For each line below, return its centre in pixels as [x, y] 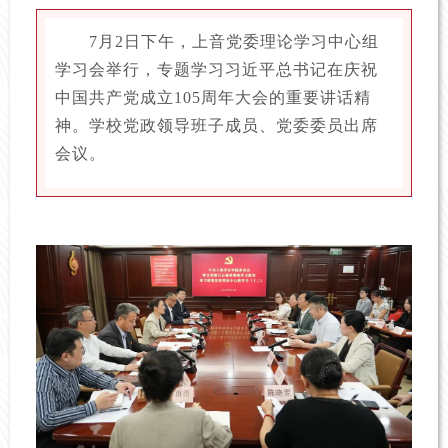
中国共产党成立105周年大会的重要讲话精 [213, 97]
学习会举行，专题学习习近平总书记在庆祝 [216, 69]
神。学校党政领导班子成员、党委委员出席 [216, 125]
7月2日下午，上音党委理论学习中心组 [234, 41]
